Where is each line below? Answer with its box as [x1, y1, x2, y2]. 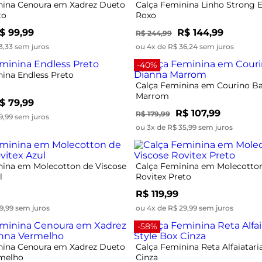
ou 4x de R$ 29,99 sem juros [136, 203, 233, 212]
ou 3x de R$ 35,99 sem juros [136, 122, 233, 132]
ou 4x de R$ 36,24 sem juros [136, 42, 234, 51]
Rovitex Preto [136, 171, 191, 182]
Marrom [136, 90, 169, 101]
